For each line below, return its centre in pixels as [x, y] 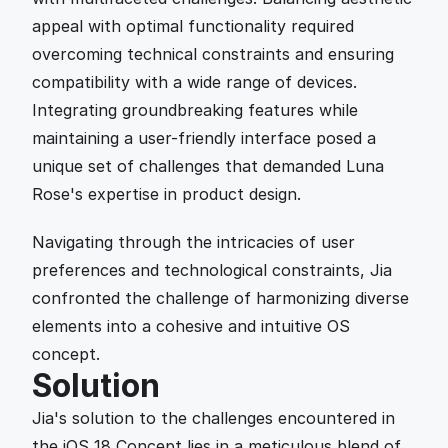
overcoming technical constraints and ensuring [213, 54]
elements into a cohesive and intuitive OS [191, 326]
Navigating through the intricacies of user [193, 242]
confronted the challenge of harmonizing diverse [220, 298]
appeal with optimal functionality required [193, 26]
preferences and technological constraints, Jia [212, 270]
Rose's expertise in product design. [166, 194]
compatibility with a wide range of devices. [194, 82]
